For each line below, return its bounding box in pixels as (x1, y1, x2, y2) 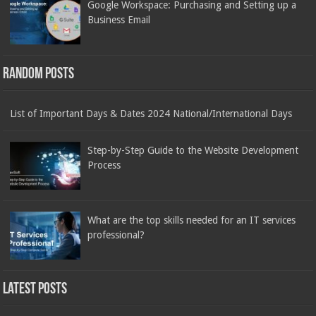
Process (87, 159, 121, 171)
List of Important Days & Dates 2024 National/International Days (10, 107, 293, 119)
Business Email (87, 13, 151, 25)
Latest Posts (3, 281, 68, 298)
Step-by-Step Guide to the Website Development (87, 144, 299, 156)
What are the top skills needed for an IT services (87, 214, 296, 226)
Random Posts (3, 66, 75, 83)
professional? (87, 229, 145, 241)
